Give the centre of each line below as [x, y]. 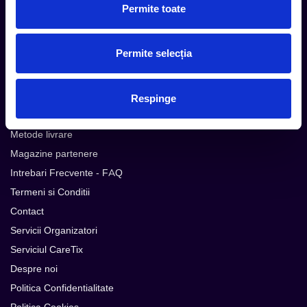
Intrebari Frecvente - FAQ [66, 173]
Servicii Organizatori [54, 230]
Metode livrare [41, 134]
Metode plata [39, 115]
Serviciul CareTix [47, 249]
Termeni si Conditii [50, 192]
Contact [27, 211]
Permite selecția [153, 53]
